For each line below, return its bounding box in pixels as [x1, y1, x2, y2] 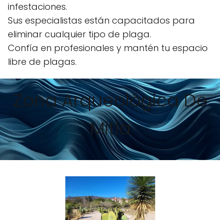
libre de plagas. [8, 55, 77, 68]
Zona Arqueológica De [12, 88, 208, 113]
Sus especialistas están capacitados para [8, 14, 195, 27]
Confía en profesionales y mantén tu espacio [8, 42, 208, 54]
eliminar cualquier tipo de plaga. [8, 28, 151, 40]
